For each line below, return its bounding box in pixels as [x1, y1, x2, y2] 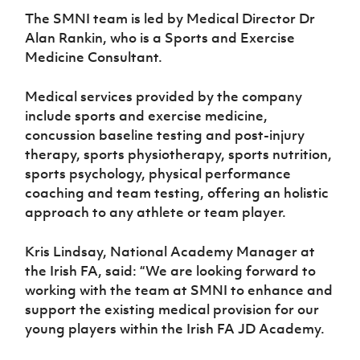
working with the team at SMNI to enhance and [25, 280, 333, 299]
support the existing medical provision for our [25, 300, 320, 318]
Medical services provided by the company [25, 87, 303, 105]
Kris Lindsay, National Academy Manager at [25, 242, 316, 260]
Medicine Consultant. [25, 47, 163, 66]
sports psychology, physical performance [25, 164, 292, 182]
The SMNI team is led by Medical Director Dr [25, 9, 316, 27]
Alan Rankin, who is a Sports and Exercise [25, 28, 296, 47]
